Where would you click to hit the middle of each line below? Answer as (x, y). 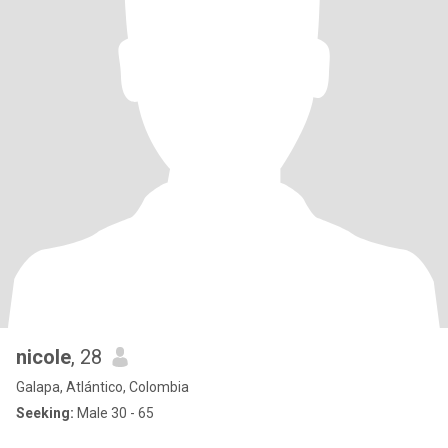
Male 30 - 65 (114, 413)
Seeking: (45, 413)
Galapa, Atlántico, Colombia (102, 387)
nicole (43, 357)
